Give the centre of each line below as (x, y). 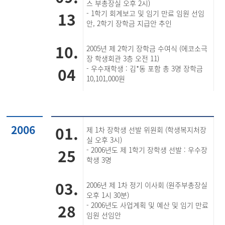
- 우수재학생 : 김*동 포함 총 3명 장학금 (145, 68)
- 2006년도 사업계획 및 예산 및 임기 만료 (148, 205)
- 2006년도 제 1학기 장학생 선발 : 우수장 (147, 150)
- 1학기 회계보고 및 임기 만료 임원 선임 (146, 13)
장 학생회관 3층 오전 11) (123, 58)
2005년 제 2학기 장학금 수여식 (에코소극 (147, 48)
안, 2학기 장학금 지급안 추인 (129, 23)
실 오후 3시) (104, 140)
